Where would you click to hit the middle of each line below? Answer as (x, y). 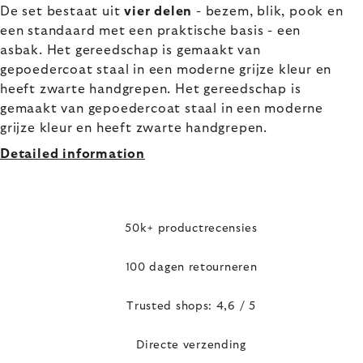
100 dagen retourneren (191, 267)
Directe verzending (191, 346)
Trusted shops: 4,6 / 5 (191, 306)
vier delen (158, 11)
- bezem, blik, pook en (268, 11)
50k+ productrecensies (191, 228)
